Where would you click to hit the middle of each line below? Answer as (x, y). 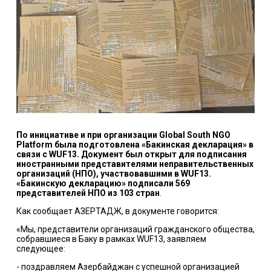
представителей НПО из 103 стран (88, 193)
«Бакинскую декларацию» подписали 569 (103, 183)
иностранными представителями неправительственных (135, 164)
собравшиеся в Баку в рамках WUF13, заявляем (111, 239)
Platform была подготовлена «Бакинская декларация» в (135, 144)
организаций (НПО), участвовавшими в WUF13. (113, 173)
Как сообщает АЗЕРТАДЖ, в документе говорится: (117, 211)
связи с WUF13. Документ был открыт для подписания (131, 154)
